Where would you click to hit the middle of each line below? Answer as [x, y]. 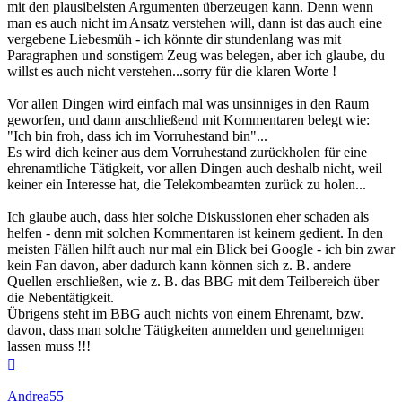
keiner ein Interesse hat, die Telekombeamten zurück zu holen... [187, 184]
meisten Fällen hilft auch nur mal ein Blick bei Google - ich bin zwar [201, 249]
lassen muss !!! [49, 345]
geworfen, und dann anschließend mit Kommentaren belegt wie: [188, 119]
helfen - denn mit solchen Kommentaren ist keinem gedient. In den [195, 232]
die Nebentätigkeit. [61, 297]
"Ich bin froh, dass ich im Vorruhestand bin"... [137, 135]
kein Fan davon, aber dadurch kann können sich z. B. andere [179, 265]
